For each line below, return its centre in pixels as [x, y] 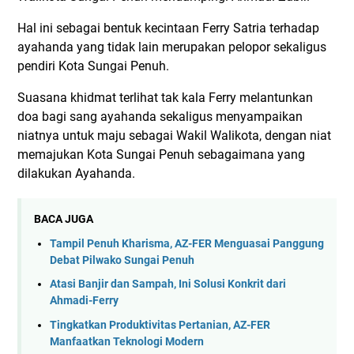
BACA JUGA [64, 219]
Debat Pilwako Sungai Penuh [122, 260]
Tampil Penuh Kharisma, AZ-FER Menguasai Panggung [187, 243]
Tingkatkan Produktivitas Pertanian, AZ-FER [160, 325]
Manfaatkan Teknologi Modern [127, 341]
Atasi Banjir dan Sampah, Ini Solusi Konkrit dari [168, 284]
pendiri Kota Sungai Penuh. [93, 66]
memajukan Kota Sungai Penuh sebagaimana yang [161, 154]
